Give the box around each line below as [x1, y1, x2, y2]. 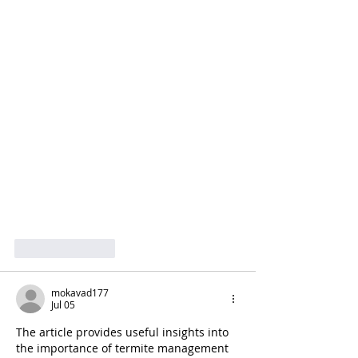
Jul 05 [51, 297, 75, 311]
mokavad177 [51, 285, 109, 299]
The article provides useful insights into [16, 324, 232, 340]
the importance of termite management [16, 340, 232, 356]
